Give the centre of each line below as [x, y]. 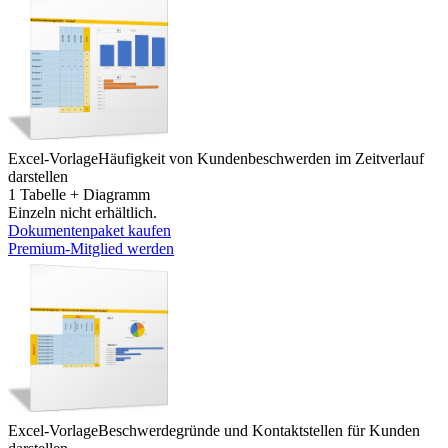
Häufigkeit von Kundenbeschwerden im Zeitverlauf [261, 158]
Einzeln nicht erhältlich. [82, 212]
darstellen [38, 176]
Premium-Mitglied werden [91, 248]
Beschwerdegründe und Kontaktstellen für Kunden [259, 430]
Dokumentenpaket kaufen [89, 230]
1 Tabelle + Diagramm [79, 194]
